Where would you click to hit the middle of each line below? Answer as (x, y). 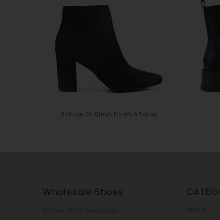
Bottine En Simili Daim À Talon (109, 114)
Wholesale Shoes (83, 192)
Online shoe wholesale (82, 210)
